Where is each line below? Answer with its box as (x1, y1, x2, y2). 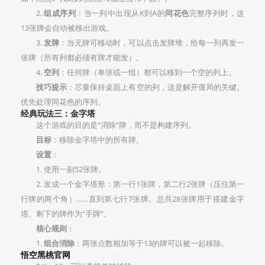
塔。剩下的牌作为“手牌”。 (21, 208, 111, 219)
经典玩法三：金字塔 (21, 107, 95, 119)
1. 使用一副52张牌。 (36, 163, 106, 174)
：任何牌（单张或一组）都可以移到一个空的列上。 (59, 66, 236, 77)
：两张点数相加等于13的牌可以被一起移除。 (75, 237, 229, 248)
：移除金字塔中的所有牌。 (51, 134, 144, 145)
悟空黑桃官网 (21, 248, 70, 260)
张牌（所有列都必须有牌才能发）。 (21, 51, 144, 63)
